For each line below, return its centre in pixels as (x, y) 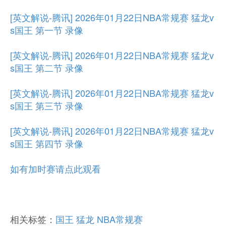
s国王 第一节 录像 (47, 30)
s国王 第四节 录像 (47, 143)
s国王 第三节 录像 (47, 105)
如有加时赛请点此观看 (55, 168)
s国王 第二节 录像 (47, 68)
